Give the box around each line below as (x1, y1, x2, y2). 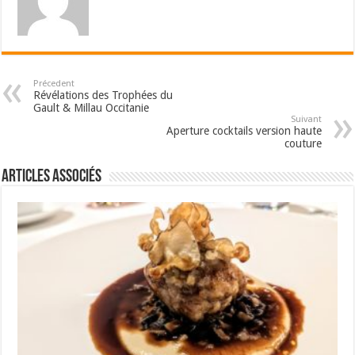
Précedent (33, 78, 75, 89)
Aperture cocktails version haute (166, 124, 322, 137)
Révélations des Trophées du (33, 88, 174, 101)
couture (284, 136, 322, 150)
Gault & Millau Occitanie (33, 101, 150, 114)
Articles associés (2, 167, 102, 186)
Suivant (290, 113, 322, 124)
